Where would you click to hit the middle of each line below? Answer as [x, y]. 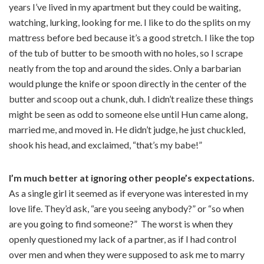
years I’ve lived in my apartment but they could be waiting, [125, 7]
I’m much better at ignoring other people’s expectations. [132, 178]
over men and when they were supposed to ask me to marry [127, 255]
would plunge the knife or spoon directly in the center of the [128, 84]
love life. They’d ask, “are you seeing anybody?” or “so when [126, 209]
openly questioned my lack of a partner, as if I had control [123, 239]
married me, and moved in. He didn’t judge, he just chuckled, [127, 130]
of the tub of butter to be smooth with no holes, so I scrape [126, 53]
